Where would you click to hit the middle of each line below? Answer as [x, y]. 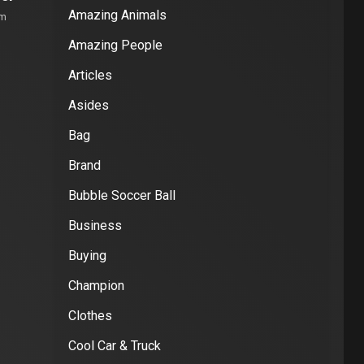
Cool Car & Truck [114, 345]
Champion [96, 285]
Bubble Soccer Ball [121, 195]
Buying [87, 255]
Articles [90, 75]
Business [95, 225]
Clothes [90, 315]
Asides [88, 105]
